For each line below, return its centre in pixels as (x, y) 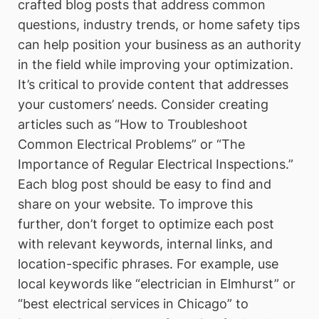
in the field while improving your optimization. (156, 65)
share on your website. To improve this (135, 204)
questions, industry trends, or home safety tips (159, 25)
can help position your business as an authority (159, 45)
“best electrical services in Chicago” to (133, 304)
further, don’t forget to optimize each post (146, 224)
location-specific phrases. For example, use (148, 264)
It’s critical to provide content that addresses (153, 85)
